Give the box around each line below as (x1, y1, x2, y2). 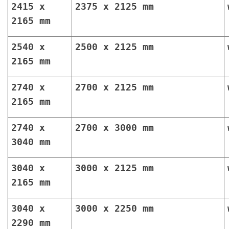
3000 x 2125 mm (75, 163, 154, 174)
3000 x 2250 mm (75, 203, 154, 214)
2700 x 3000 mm (75, 122, 154, 133)
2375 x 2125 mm (75, 1, 154, 12)
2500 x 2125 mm (75, 41, 154, 53)
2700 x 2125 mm (75, 82, 154, 93)
